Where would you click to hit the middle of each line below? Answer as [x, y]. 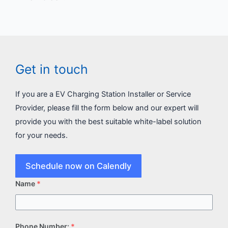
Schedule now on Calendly [78, 166]
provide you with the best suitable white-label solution [108, 122]
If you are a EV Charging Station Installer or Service [103, 94]
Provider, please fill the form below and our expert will [107, 108]
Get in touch [52, 69]
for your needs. [41, 136]
